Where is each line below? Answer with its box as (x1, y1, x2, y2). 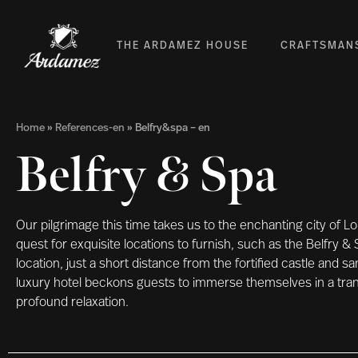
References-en (55, 123, 125, 134)
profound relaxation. (16, 296, 129, 310)
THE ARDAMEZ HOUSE (117, 41, 249, 52)
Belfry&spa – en (135, 123, 210, 134)
